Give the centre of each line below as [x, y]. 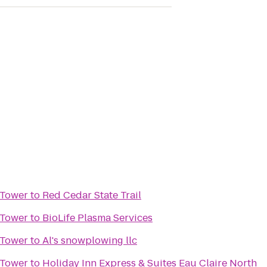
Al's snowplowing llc [90, 240]
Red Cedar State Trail [92, 195]
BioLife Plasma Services [97, 218]
